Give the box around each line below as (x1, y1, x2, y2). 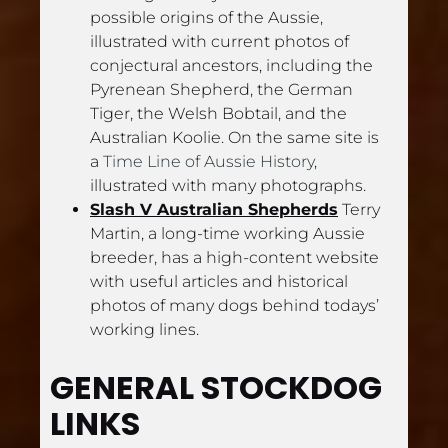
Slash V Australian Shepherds (90, 200, 338, 220)
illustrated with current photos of (90, 32, 349, 52)
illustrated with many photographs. (90, 176, 366, 196)
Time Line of (103, 152, 200, 172)
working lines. (90, 320, 199, 340)
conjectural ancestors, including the (90, 56, 373, 76)
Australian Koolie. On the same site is (90, 128, 379, 148)
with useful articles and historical (90, 272, 348, 292)
